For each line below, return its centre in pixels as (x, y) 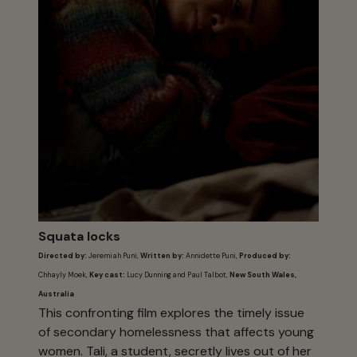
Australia (57, 294)
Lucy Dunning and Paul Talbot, (178, 275)
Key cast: (107, 275)
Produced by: (265, 256)
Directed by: (63, 256)
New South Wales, (263, 275)
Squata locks (79, 236)
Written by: (163, 256)
